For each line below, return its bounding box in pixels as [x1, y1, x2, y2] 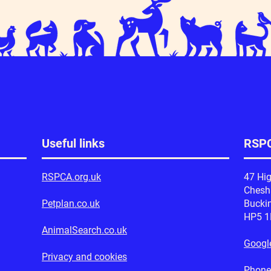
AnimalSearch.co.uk [42, 224, 127, 236]
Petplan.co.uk [42, 198, 100, 209]
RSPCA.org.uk [42, 171, 101, 183]
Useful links [42, 136, 105, 151]
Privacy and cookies [42, 251, 127, 263]
